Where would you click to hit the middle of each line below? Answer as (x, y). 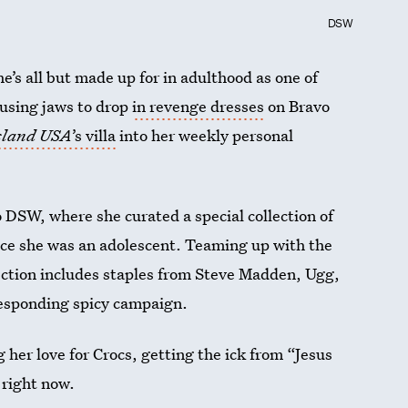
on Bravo (297, 107)
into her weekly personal (205, 136)
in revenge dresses (199, 107)
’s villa (94, 136)
